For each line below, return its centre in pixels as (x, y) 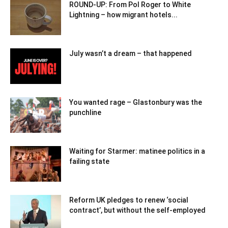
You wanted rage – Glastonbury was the (136, 103)
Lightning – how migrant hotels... (123, 15)
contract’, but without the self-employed (137, 210)
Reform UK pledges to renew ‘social (129, 200)
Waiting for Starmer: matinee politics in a (137, 151)
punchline (85, 113)
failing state (89, 162)
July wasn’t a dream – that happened (131, 54)
